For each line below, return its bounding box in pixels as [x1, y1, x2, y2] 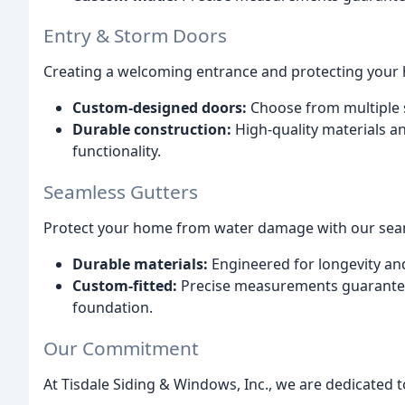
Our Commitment [43, 334, 199, 361]
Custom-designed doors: [72, 98, 247, 118]
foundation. [72, 297, 153, 318]
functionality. [72, 141, 161, 162]
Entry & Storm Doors [43, 23, 227, 49]
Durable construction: [72, 119, 231, 140]
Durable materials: [72, 254, 208, 275]
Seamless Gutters [43, 179, 198, 205]
